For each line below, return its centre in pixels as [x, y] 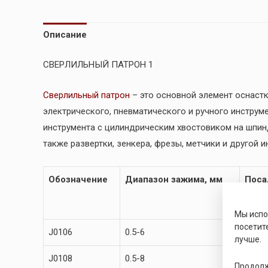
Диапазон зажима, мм [174, 179]
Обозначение [78, 179]
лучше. [248, 239]
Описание [65, 35]
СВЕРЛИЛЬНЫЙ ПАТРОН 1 [98, 64]
